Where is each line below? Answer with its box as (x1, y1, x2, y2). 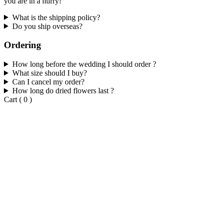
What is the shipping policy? (12, 13, 100, 22)
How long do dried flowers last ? (12, 86, 114, 95)
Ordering (4, 40, 41, 51)
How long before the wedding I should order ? (12, 60, 156, 68)
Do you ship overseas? (12, 22, 82, 30)
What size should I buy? (12, 69, 87, 77)
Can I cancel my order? (12, 78, 84, 86)
